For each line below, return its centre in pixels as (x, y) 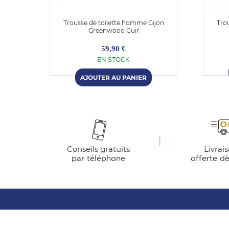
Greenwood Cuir (113, 30)
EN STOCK (113, 60)
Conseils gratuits (98, 149)
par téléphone (98, 158)
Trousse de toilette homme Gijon (113, 23)
